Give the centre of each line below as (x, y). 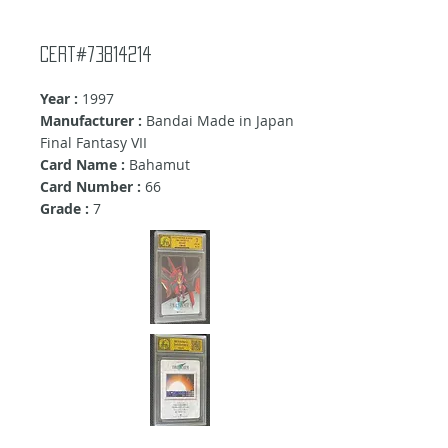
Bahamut (157, 165)
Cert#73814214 (96, 54)
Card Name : (82, 165)
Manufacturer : (91, 121)
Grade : (64, 209)
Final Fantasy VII (93, 143)
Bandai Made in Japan (218, 121)
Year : (59, 99)
